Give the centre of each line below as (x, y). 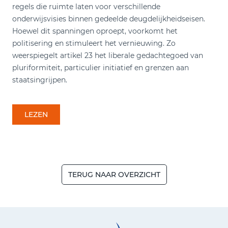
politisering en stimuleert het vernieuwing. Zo (94, 43)
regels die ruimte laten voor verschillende (86, 6)
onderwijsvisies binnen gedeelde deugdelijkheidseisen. (109, 19)
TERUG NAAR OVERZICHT (114, 174)
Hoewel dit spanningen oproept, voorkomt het (95, 31)
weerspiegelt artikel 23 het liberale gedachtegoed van (108, 55)
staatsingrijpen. (40, 80)
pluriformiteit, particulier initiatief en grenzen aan (101, 67)
